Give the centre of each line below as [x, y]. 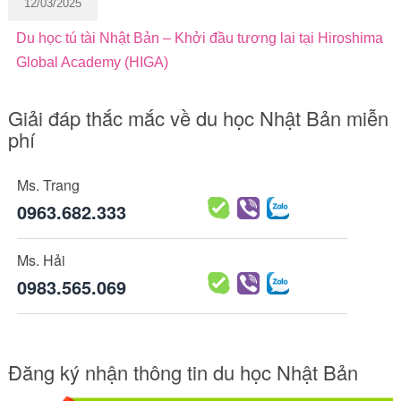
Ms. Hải [41, 260]
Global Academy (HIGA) [92, 62]
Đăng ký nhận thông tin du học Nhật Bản [183, 371]
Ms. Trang [48, 184]
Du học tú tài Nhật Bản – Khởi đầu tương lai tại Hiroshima [199, 38]
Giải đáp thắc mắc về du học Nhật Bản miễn [198, 117]
